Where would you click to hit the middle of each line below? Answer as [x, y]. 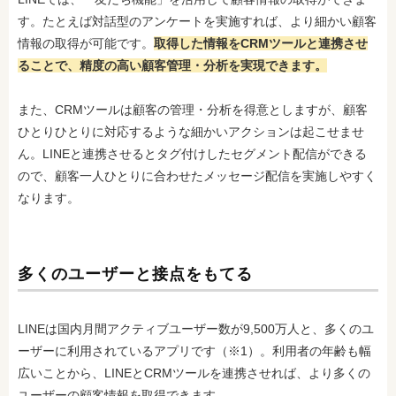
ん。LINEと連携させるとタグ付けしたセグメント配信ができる [192, 154]
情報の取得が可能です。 [86, 43]
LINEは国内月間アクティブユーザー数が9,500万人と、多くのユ [196, 329]
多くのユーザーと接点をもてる [135, 274]
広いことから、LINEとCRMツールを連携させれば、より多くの [194, 373]
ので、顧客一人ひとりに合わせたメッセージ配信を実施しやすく [197, 176]
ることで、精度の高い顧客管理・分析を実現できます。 [172, 65]
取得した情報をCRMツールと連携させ [261, 43]
